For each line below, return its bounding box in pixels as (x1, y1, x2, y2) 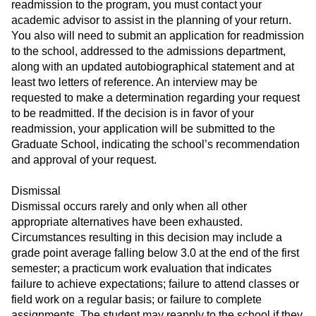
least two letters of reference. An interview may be (11, 76, 257, 89)
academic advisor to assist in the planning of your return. (11, 14, 291, 27)
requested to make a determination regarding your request (11, 92, 300, 104)
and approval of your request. (11, 154, 157, 166)
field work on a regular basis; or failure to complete (11, 293, 262, 306)
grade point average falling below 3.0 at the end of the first (11, 247, 299, 260)
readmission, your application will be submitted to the (11, 123, 275, 135)
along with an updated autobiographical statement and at (11, 61, 294, 73)
